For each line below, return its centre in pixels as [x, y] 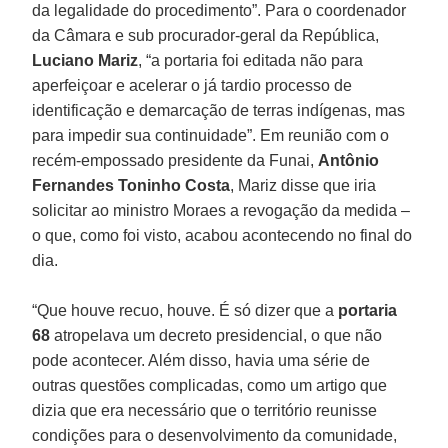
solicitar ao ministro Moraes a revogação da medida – [221, 210]
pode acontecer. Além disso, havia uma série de [201, 360]
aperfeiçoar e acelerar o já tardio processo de [192, 85]
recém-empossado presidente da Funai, [175, 160]
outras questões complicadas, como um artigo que [210, 385]
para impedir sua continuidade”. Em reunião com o [211, 135]
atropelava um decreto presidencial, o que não [216, 335]
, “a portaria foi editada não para [251, 60]
